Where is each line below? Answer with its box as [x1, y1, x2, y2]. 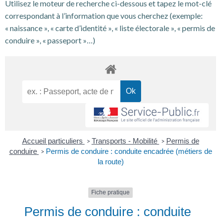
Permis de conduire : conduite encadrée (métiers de [45, 147, 212, 156]
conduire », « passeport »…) [5, 36, 95, 45]
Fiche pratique [91, 189, 130, 196]
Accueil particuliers [22, 137, 85, 146]
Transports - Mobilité [91, 137, 159, 146]
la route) [97, 157, 124, 166]
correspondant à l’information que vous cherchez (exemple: [5, 11, 203, 20]
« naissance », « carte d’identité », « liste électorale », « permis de [5, 23, 215, 33]
